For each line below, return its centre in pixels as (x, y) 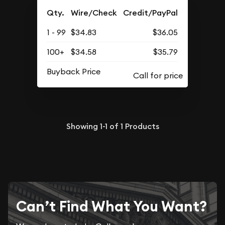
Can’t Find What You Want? (111, 206)
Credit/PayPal (151, 13)
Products (141, 126)
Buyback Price (74, 71)
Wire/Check (94, 13)
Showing (83, 126)
